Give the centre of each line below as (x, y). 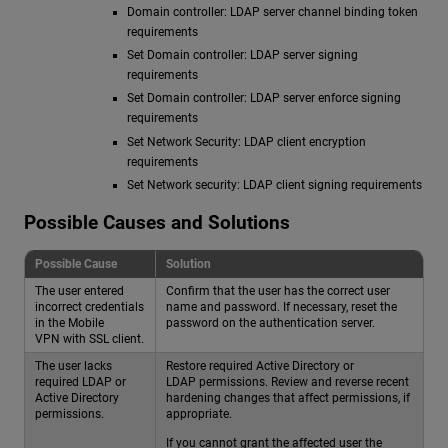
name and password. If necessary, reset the (281, 306)
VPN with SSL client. (89, 338)
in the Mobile (69, 322)
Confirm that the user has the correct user (278, 290)
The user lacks (73, 365)
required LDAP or (80, 381)
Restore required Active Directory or (260, 365)
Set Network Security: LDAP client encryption (247, 141)
